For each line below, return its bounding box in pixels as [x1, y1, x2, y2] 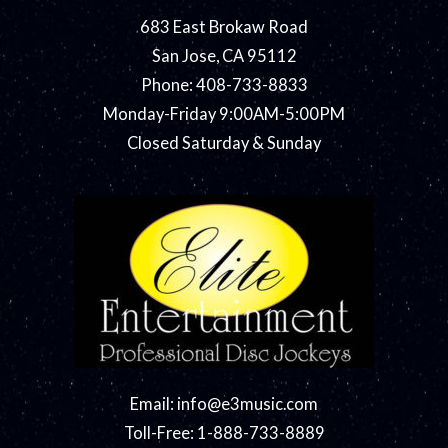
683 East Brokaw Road [140, 16, 308, 36]
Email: [130, 393, 177, 413]
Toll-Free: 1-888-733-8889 [123, 422, 325, 442]
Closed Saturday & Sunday [127, 132, 321, 152]
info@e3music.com [177, 393, 318, 413]
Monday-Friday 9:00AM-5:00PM [103, 103, 345, 123]
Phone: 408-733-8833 [140, 74, 308, 94]
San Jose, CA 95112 [151, 45, 297, 65]
